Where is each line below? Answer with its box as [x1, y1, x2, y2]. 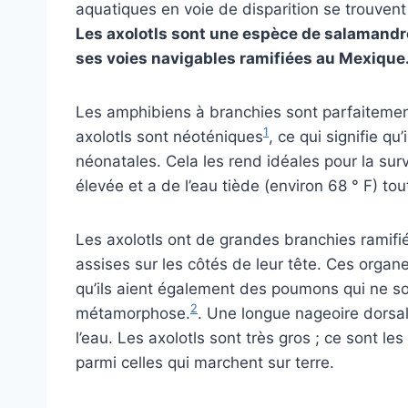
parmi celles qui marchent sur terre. [76, 352, 334, 372]
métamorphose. [76, 303, 190, 322]
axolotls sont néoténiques [76, 127, 263, 146]
